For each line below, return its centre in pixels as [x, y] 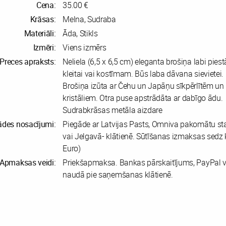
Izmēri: [44, 47]
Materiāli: [40, 33]
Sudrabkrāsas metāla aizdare [112, 110]
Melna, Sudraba [89, 19]
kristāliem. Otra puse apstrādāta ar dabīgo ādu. [143, 98]
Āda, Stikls [80, 33]
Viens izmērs [84, 47]
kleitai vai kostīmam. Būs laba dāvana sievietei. [143, 73]
